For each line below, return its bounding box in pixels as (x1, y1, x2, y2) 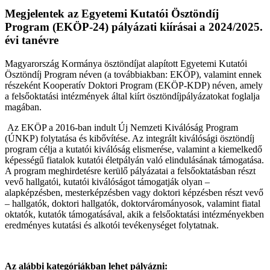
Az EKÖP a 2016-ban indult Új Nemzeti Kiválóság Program (5, 122, 238, 133)
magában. (5, 101, 42, 112)
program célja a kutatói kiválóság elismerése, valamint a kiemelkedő (5, 143, 262, 154)
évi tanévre (5, 34, 58, 47)
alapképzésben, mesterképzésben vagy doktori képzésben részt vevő (5, 187, 263, 198)
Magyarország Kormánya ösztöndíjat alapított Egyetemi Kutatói (5, 58, 247, 69)
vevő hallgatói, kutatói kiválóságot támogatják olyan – (5, 176, 210, 187)
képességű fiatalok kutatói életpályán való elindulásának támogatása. (5, 154, 264, 165)
